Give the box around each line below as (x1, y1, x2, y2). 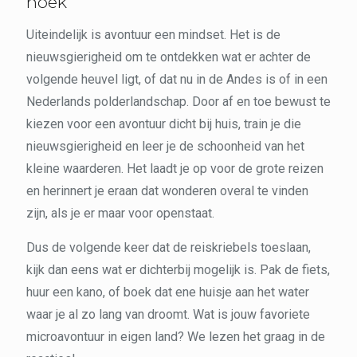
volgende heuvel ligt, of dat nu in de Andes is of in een (26, 71, 328, 87)
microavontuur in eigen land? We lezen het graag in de (26, 328, 325, 344)
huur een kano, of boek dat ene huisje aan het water (26, 284, 309, 300)
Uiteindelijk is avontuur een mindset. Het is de (26, 26, 280, 42)
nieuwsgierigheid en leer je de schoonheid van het (26, 138, 304, 154)
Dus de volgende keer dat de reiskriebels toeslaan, (26, 239, 311, 255)
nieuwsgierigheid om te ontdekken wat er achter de (26, 49, 311, 65)
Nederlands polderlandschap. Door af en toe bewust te (26, 93, 331, 109)
